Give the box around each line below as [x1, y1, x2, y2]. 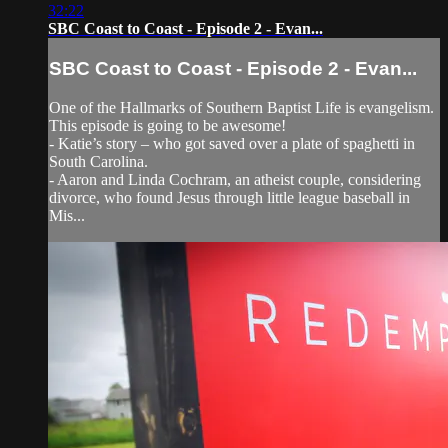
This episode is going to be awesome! [49, 116, 286, 134]
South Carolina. [49, 152, 148, 170]
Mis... [49, 206, 85, 224]
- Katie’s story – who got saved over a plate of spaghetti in [49, 134, 415, 152]
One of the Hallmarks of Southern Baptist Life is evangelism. [49, 98, 434, 116]
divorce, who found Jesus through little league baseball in [49, 188, 410, 206]
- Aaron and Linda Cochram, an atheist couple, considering [49, 170, 421, 188]
